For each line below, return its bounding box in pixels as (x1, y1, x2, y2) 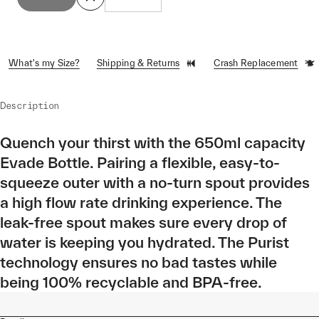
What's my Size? (9, 58, 80, 68)
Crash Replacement (214, 58, 298, 68)
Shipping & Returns (96, 58, 180, 68)
